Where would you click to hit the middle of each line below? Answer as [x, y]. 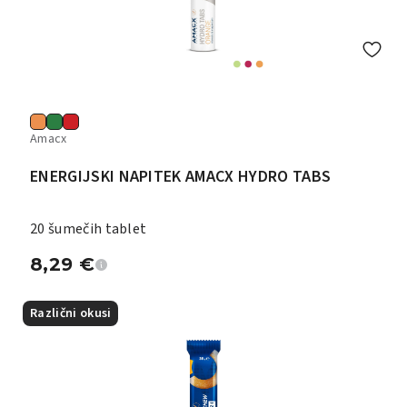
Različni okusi [71, 313]
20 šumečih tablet [89, 229]
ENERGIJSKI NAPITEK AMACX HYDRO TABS [181, 177]
